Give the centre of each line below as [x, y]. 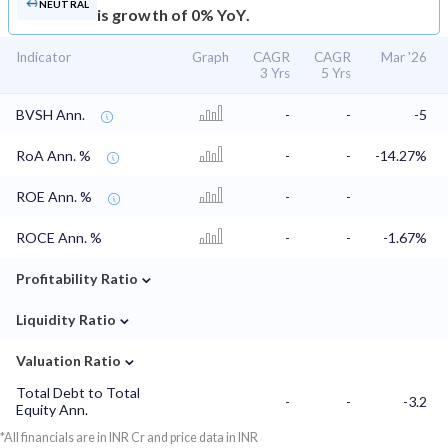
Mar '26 [404, 57]
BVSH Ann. [50, 115]
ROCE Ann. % [59, 238]
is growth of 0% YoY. [173, 15]
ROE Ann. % [54, 197]
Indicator [43, 57]
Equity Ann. [52, 410]
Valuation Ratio [68, 361]
